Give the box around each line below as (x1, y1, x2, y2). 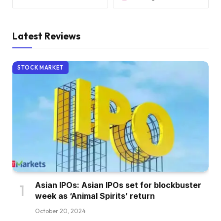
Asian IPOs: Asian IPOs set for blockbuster (35, 180, 201, 190)
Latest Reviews (12, 30, 80, 42)
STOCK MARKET (17, 64, 64, 72)
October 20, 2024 (35, 207, 86, 215)
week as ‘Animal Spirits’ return (35, 191, 155, 201)
